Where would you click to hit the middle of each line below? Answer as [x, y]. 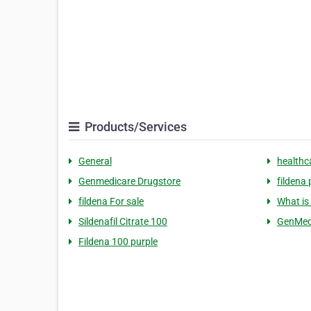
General [95, 161]
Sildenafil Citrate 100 [123, 222]
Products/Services [134, 127]
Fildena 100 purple [118, 242]
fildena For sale [111, 202]
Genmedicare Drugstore [129, 182]
